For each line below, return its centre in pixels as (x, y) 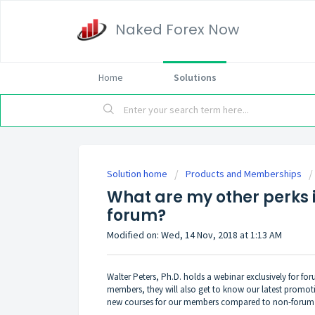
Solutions (195, 77)
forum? (136, 216)
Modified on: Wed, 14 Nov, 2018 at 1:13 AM (194, 235)
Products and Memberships (244, 174)
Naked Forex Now (177, 30)
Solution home (138, 174)
